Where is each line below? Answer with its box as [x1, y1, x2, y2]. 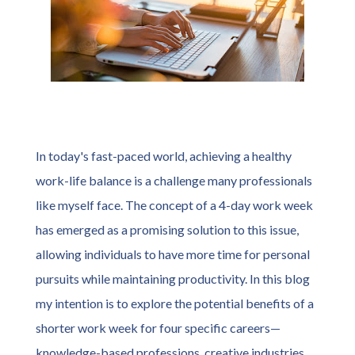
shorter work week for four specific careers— [36, 320, 281, 335]
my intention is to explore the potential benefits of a [36, 296, 314, 311]
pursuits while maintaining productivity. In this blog [36, 271, 310, 286]
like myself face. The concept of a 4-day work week [36, 197, 313, 212]
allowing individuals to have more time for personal [36, 246, 310, 261]
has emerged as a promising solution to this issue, [36, 222, 299, 237]
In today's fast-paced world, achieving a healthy [36, 148, 292, 163]
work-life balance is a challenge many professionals [36, 173, 312, 188]
